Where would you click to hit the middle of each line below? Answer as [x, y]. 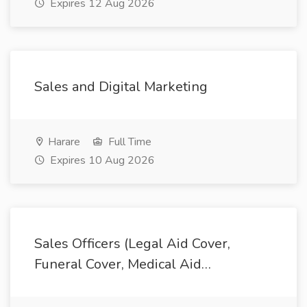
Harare [63, 142]
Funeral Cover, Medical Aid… [123, 264]
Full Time [128, 142]
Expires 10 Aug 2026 [101, 160]
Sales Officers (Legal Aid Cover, [132, 244]
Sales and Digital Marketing [121, 87]
